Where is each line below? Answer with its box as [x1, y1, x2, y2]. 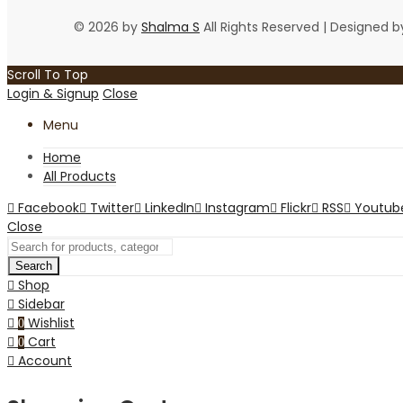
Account [18, 351, 72, 370]
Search [15, 258, 52, 273]
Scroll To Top [7, 65, 88, 84]
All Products [43, 166, 116, 185]
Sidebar [18, 294, 65, 313]
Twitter [90, 198, 134, 217]
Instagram [205, 198, 270, 217]
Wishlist [28, 313, 75, 332]
